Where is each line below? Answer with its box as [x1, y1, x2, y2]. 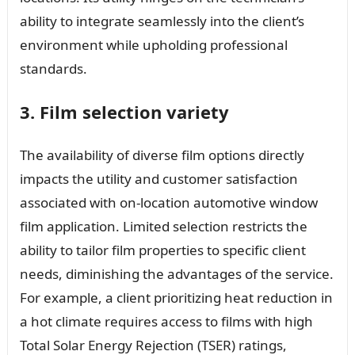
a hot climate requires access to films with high [19, 311, 313, 330]
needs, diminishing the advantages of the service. [19, 264, 334, 283]
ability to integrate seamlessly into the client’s [19, 11, 304, 30]
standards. [19, 59, 87, 78]
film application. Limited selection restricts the [19, 216, 307, 235]
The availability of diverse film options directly [19, 145, 304, 164]
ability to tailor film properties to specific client [19, 240, 306, 259]
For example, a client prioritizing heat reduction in [19, 288, 333, 307]
